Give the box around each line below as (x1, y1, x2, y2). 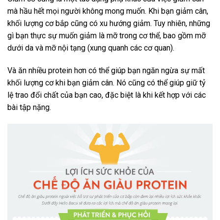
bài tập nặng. (7, 103, 51, 112)
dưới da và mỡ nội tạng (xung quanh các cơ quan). (7, 43, 174, 53)
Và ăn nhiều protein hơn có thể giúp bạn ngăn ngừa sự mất (7, 66, 205, 76)
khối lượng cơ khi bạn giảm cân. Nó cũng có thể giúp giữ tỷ (7, 78, 206, 88)
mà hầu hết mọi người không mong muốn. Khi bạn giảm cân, (7, 6, 208, 16)
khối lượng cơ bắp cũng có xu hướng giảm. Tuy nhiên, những (7, 19, 210, 28)
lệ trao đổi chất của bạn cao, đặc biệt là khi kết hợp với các (7, 90, 206, 100)
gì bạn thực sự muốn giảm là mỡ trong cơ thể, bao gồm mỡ (7, 31, 206, 41)
